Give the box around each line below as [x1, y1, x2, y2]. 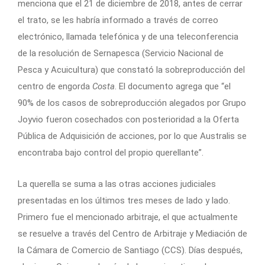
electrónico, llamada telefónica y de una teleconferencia [18, 31, 238, 42]
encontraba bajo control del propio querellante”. [18, 147, 203, 158]
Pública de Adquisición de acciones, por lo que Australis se [18, 130, 247, 141]
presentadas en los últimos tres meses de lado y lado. [18, 195, 230, 206]
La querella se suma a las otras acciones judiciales [18, 178, 216, 189]
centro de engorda [18, 80, 92, 92]
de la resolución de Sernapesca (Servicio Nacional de [18, 47, 224, 59]
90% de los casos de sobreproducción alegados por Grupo [18, 97, 246, 108]
